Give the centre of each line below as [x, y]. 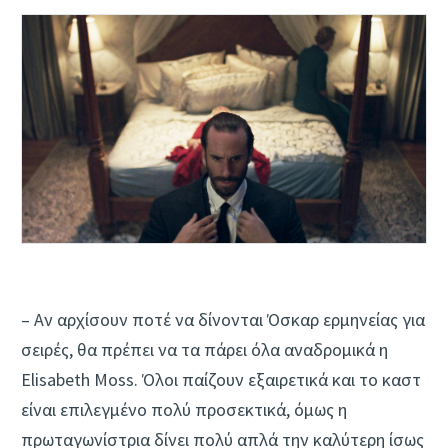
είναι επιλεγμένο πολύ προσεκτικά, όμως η [184, 409]
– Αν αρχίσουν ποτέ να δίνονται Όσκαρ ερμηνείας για [223, 319]
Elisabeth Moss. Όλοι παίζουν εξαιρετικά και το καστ [221, 379]
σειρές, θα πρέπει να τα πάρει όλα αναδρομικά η [204, 349]
